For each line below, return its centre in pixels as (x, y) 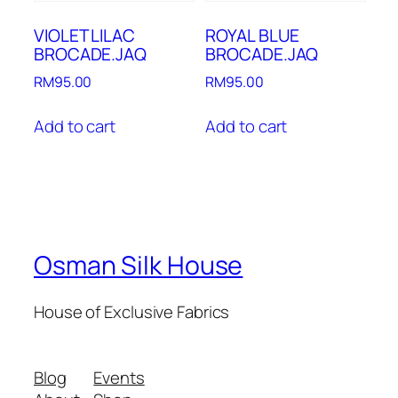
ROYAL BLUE (252, 35)
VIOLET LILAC (84, 35)
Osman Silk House (139, 266)
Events (119, 377)
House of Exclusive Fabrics (132, 312)
